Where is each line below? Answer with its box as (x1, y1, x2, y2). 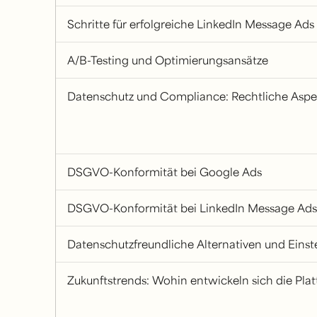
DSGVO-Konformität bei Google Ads (67, 164, 262, 179)
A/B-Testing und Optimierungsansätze (67, 52, 268, 67)
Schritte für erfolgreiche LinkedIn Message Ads (67, 16, 314, 31)
